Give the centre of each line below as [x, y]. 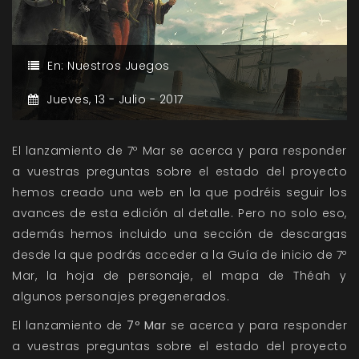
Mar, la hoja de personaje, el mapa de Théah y [179, 276]
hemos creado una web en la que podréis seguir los [179, 193]
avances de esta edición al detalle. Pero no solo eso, [179, 214]
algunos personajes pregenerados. [121, 297]
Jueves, [71, 100]
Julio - [139, 100]
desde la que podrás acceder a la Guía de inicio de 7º [179, 255]
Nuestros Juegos [119, 66]
